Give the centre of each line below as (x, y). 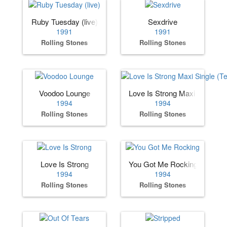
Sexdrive (163, 22)
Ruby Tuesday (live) (64, 22)
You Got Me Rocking (163, 164)
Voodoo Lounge (64, 93)
